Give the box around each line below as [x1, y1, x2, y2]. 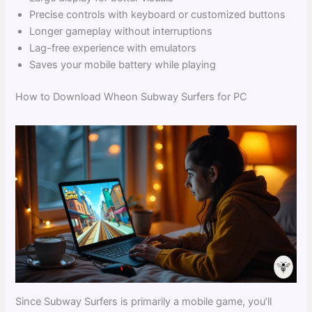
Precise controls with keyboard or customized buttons [29, 8, 286, 21]
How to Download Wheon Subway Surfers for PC [15, 90, 248, 103]
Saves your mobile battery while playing [29, 58, 217, 71]
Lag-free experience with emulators [29, 41, 197, 54]
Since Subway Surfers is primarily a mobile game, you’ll [15, 295, 272, 308]
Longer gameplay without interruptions [29, 24, 213, 38]
